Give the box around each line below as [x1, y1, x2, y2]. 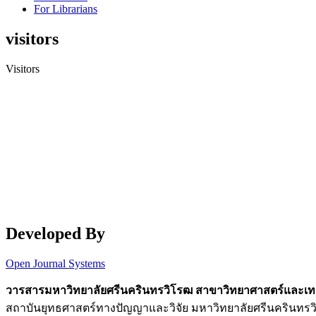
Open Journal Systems [6, 257, 105, 269]
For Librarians [34, 3, 97, 16]
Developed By [6, 224, 105, 243]
